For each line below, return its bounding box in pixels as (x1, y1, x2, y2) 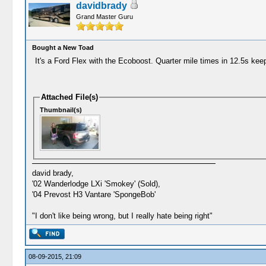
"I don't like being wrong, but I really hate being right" (31, 211, 213, 220)
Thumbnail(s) (40, 106, 83, 113)
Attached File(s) (41, 93, 99, 102)
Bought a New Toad (31, 44, 94, 51)
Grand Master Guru (75, 13, 133, 20)
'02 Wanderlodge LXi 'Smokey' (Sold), (31, 179, 160, 188)
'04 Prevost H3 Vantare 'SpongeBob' (31, 189, 156, 199)
